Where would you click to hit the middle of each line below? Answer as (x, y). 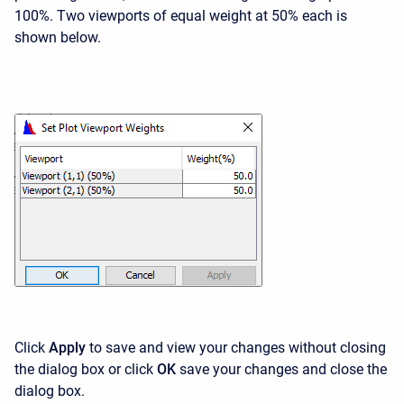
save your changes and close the (281, 370)
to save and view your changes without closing (236, 348)
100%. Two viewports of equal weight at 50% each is (181, 16)
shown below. (58, 38)
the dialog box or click (86, 370)
